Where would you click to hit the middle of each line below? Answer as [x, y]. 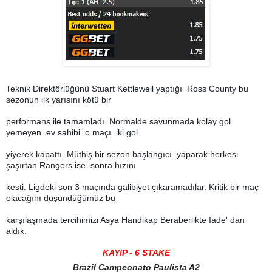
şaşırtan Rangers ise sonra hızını [72, 165]
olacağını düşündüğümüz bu [62, 198]
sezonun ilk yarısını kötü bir [60, 99]
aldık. [16, 230]
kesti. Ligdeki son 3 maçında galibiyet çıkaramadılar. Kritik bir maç [132, 187]
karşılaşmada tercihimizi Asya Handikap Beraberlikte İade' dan [125, 219]
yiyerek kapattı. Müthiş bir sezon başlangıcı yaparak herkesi [122, 154]
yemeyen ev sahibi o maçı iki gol [73, 132]
